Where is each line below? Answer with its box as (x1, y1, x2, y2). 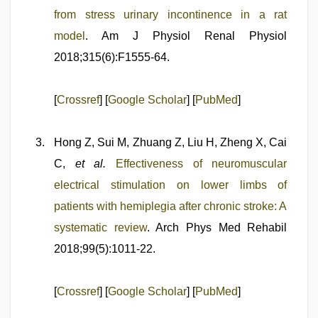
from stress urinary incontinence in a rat (54, 9, 287, 21)
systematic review (54, 221, 147, 234)
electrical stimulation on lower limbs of (54, 179, 287, 191)
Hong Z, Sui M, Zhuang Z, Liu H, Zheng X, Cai (54, 136, 287, 148)
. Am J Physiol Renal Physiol (85, 30, 287, 42)
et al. (75, 158, 106, 170)
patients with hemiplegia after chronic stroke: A (54, 200, 287, 212)
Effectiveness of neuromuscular (116, 158, 287, 170)
